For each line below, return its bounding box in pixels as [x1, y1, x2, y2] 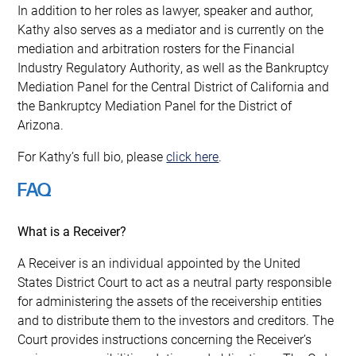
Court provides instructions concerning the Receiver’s [17, 330, 312, 347]
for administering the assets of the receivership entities [17, 292, 323, 309]
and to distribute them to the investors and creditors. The [17, 311, 335, 328]
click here [166, 147, 219, 164]
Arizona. [17, 115, 64, 133]
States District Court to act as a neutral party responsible [17, 273, 332, 290]
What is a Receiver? [17, 222, 127, 239]
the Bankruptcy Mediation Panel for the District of [17, 96, 292, 114]
